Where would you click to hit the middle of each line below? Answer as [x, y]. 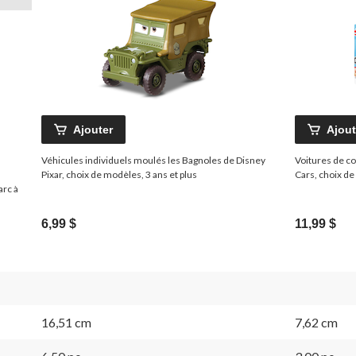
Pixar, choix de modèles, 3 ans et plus [119, 174]
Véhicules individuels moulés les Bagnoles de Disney [153, 160]
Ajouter [93, 129]
